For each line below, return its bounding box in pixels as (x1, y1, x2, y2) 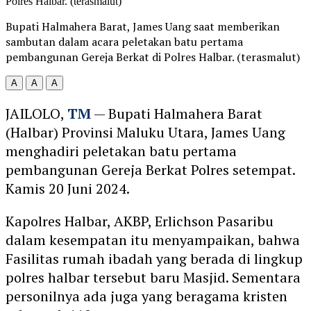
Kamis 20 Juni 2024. (6, 178, 130, 198)
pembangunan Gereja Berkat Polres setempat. (6, 160, 295, 179)
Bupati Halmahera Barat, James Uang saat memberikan (6, 18, 280, 34)
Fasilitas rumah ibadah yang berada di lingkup (6, 249, 303, 268)
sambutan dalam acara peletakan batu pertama (6, 33, 243, 49)
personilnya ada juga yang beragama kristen (6, 286, 287, 305)
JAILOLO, (6, 103, 67, 123)
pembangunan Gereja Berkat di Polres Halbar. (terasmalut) (6, 49, 300, 65)
